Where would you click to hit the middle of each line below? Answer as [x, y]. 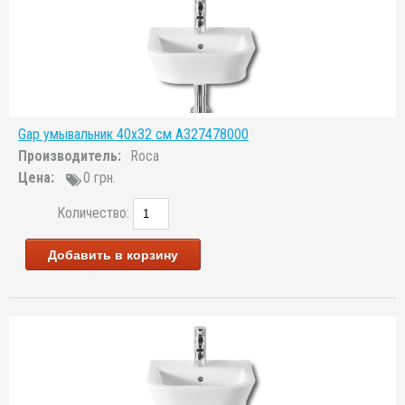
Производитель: [70, 156]
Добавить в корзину [113, 254]
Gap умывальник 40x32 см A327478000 [133, 134]
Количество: [95, 213]
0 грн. [100, 178]
